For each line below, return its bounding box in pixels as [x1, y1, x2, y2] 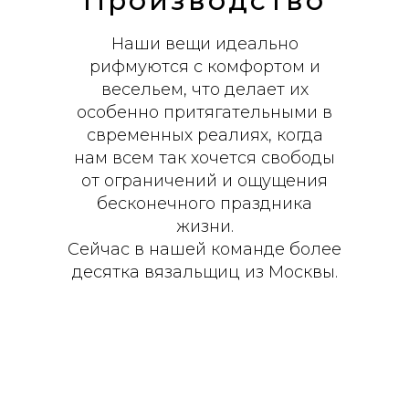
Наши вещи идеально [110, 34, 299, 54]
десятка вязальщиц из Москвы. [71, 262, 338, 282]
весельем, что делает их [100, 79, 309, 100]
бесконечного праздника [97, 194, 312, 214]
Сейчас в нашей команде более [68, 239, 341, 259]
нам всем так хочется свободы [74, 148, 335, 168]
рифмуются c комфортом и [89, 57, 320, 77]
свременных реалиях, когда [86, 125, 323, 145]
